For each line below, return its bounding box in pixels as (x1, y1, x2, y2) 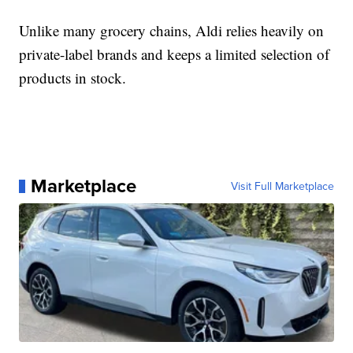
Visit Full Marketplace (230, 178, 334, 195)
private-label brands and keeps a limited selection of (19, 44, 330, 65)
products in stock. (19, 68, 127, 88)
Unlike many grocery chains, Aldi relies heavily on (19, 20, 325, 41)
